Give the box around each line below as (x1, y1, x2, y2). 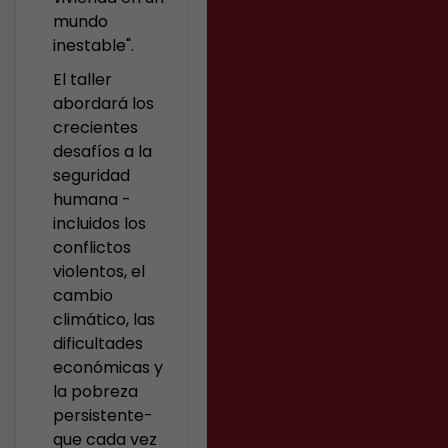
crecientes (53, 116, 139, 139)
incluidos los (53, 212, 147, 235)
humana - (53, 188, 132, 211)
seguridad (53, 164, 131, 187)
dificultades (53, 332, 144, 355)
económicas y (53, 356, 164, 379)
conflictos (53, 236, 132, 259)
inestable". (53, 34, 135, 57)
